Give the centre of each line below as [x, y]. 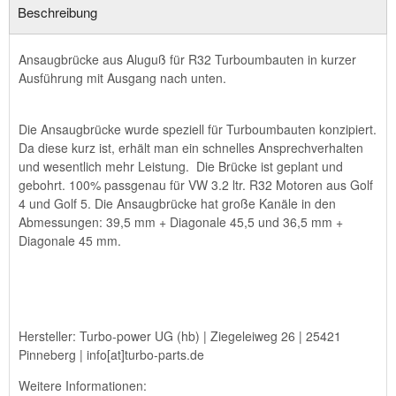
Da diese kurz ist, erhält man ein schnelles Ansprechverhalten [191, 147]
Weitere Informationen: [83, 385]
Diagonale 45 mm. [70, 240]
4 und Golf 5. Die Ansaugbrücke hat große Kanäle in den [177, 203]
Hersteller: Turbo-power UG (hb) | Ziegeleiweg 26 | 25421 [180, 335]
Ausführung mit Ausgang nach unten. [124, 77]
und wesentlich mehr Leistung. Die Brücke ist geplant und [181, 166]
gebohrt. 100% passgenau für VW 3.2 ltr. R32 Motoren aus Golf [196, 184]
